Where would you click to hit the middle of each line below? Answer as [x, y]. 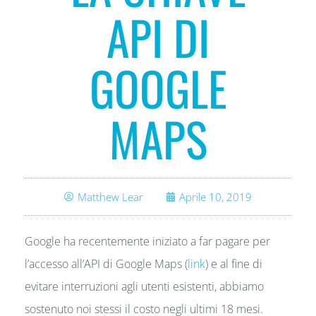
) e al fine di [234, 264]
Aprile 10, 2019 [215, 197]
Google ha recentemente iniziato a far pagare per [147, 241]
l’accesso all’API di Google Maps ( [106, 264]
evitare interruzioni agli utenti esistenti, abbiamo [144, 286]
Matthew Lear [110, 197]
